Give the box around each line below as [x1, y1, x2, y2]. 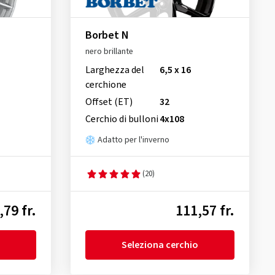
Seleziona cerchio [121, 238, 198, 252]
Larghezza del [85, 63, 144, 77]
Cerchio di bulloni [85, 112, 158, 126]
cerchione [85, 78, 126, 92]
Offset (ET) [85, 95, 133, 109]
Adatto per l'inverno [97, 134, 169, 147]
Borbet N [85, 28, 129, 44]
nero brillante [85, 45, 133, 58]
